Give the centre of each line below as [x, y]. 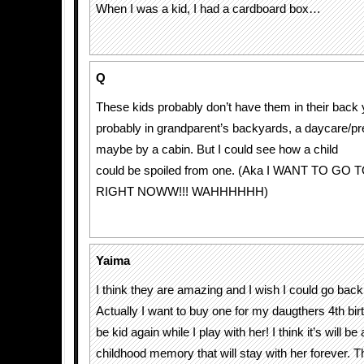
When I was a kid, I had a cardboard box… [208, 9]
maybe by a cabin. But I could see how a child [217, 149]
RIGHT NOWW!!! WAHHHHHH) [182, 192]
